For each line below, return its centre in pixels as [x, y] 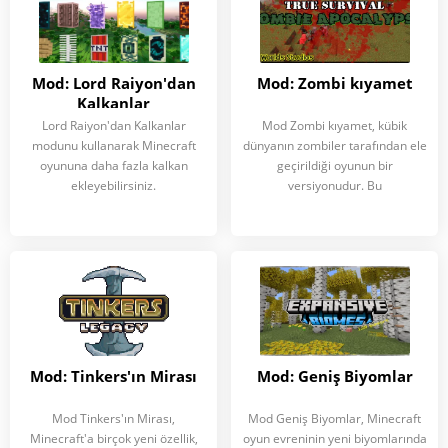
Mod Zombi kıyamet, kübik [334, 125]
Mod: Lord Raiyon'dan [113, 83]
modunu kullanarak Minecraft [113, 145]
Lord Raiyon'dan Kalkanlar [113, 125]
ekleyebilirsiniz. [113, 185]
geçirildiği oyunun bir [334, 165]
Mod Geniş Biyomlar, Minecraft [334, 418]
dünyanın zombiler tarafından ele [334, 145]
